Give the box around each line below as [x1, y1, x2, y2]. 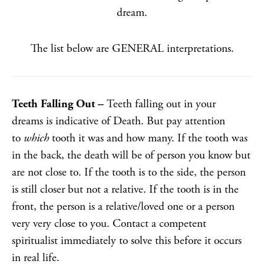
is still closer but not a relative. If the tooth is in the [12, 182, 239, 197]
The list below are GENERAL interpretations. [30, 41, 234, 56]
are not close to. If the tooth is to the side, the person [12, 165, 246, 180]
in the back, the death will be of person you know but [12, 148, 250, 163]
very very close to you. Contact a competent [12, 216, 206, 231]
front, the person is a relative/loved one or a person [12, 199, 235, 214]
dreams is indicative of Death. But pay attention [12, 114, 225, 128]
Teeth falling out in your [107, 97, 216, 111]
